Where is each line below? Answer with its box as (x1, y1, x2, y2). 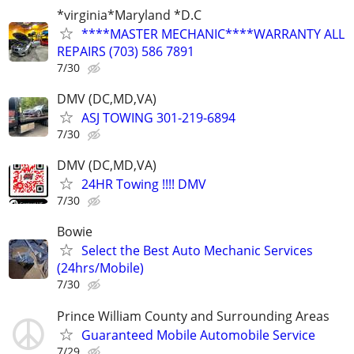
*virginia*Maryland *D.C (57, 6, 201, 24)
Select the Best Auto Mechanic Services (81, 242, 313, 260)
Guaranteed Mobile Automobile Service (81, 326, 315, 344)
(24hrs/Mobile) (57, 259, 144, 277)
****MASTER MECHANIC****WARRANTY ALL (81, 24, 345, 43)
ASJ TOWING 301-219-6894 (81, 108, 235, 126)
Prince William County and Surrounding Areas (57, 307, 330, 325)
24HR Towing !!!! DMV (81, 175, 206, 194)
